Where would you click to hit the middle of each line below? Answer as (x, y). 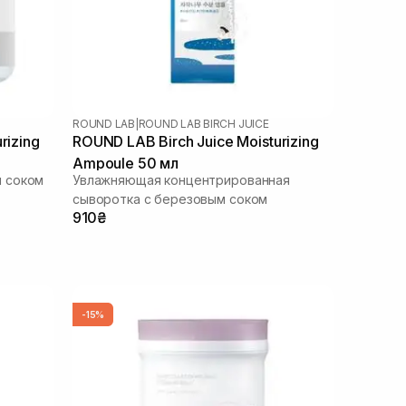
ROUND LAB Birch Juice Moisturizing (196, 141)
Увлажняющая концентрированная (181, 179)
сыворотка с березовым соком (170, 198)
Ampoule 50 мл (126, 163)
